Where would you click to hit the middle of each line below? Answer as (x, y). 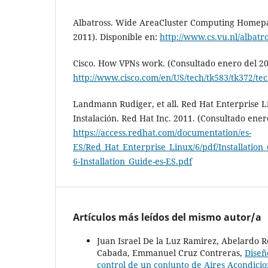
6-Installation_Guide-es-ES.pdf (133, 162)
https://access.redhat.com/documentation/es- (162, 133)
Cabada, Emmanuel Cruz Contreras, (171, 253)
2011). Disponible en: (116, 36)
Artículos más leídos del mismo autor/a (167, 217)
